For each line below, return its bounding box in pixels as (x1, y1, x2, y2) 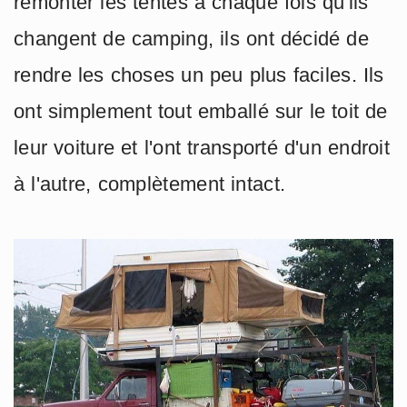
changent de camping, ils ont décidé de (14, 27, 369, 51)
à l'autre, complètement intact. (14, 173, 286, 196)
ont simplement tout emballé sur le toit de (14, 100, 388, 124)
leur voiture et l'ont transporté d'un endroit (14, 136, 391, 160)
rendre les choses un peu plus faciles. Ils (14, 64, 384, 87)
